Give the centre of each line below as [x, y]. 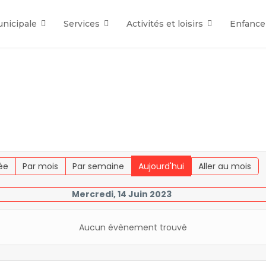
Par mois [40, 167]
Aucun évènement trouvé [133, 228]
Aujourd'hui [161, 167]
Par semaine [98, 167]
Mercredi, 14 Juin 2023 [122, 194]
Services [82, 24]
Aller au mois [224, 167]
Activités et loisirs [165, 24]
